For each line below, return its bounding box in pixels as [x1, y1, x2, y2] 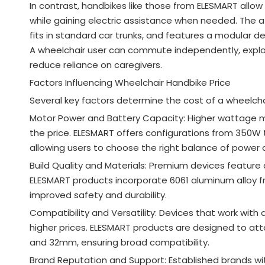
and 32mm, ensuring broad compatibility [30, 235, 208, 248]
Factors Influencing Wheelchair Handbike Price [30, 76, 231, 89]
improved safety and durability [30, 188, 165, 201]
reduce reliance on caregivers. [30, 58, 162, 71]
